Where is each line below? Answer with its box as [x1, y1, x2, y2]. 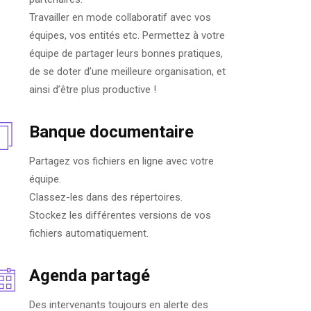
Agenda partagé [29, 266, 150, 286]
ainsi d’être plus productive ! [29, 83, 156, 96]
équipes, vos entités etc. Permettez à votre [29, 29, 225, 42]
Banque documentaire [29, 122, 194, 142]
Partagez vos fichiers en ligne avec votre [29, 155, 214, 168]
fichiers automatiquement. [29, 227, 149, 240]
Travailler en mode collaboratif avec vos [29, 11, 211, 24]
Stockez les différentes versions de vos [29, 209, 211, 222]
